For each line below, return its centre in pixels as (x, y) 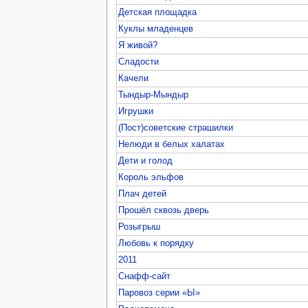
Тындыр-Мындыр (154, 95)
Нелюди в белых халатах (172, 144)
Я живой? (138, 45)
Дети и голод (146, 161)
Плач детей (143, 194)
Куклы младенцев (156, 29)
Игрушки (136, 111)
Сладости (139, 62)
